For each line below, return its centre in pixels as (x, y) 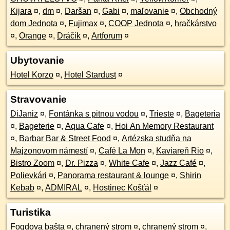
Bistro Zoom (32, 163)
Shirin (190, 175)
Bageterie (37, 126)
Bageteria (203, 114)
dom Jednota (34, 23)
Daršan (78, 11)
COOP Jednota (136, 23)
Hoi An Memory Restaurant (164, 126)
